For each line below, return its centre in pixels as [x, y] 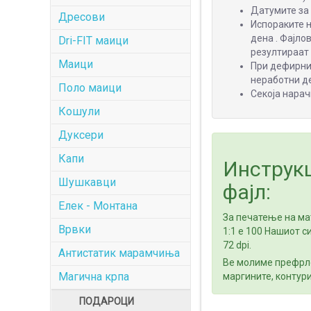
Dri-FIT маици [93, 41]
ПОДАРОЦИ [106, 301]
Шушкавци [87, 182]
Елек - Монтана [98, 206]
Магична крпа [93, 277]
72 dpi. [237, 245]
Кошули [79, 111]
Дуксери [81, 135]
